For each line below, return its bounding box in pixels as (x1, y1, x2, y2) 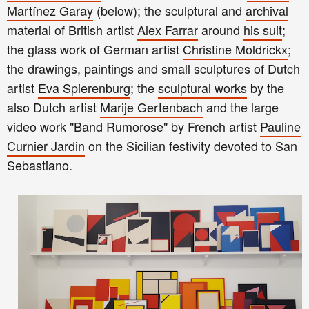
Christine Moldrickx (183, 40, 288, 59)
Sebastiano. (7, 156, 72, 175)
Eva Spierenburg (38, 79, 130, 97)
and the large (203, 98, 279, 117)
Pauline (260, 117, 301, 136)
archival (246, 1, 288, 20)
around (198, 21, 243, 39)
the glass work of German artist (7, 40, 183, 59)
